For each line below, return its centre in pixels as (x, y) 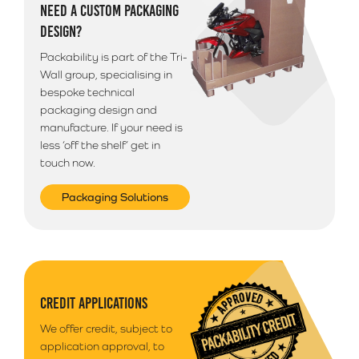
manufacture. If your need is (111, 127)
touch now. (68, 163)
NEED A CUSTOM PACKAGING (109, 10)
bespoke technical (87, 92)
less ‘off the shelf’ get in (100, 145)
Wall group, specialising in (106, 75)
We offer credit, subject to (106, 328)
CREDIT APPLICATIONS (94, 303)
